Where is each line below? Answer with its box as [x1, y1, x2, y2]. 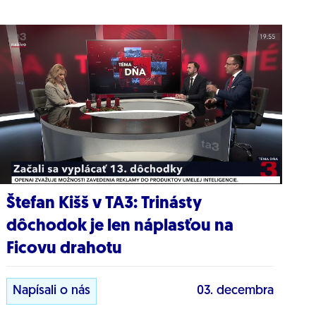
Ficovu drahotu [6, 241, 123, 258]
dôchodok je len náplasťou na [6, 218, 234, 236]
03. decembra [196, 284, 274, 298]
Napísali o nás [13, 284, 91, 298]
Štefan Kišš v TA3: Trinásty [6, 195, 202, 213]
